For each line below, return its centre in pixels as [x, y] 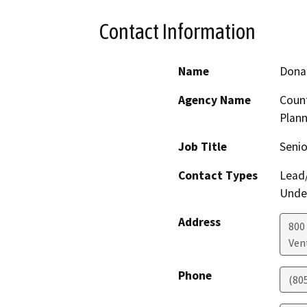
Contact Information [177, 31]
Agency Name [214, 100]
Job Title [202, 147]
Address [199, 222]
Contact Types [218, 176]
